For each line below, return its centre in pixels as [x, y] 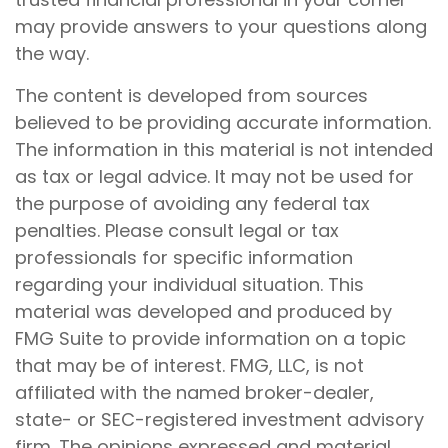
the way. [52, 53]
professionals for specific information [184, 257]
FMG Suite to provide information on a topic [210, 338]
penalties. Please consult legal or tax [177, 230]
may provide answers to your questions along [221, 26]
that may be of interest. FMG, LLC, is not [189, 365]
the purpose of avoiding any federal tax [192, 203]
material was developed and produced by [203, 311]
